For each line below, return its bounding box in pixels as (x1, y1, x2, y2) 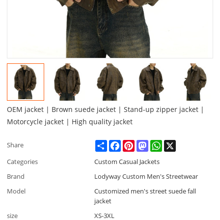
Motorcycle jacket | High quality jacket (7, 116, 133, 126)
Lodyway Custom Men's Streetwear (94, 171, 198, 181)
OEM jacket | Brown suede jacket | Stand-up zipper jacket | (7, 104, 205, 114)
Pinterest (135, 139, 162, 148)
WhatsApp (162, 139, 193, 148)
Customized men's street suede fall (94, 186, 196, 195)
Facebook (121, 139, 150, 148)
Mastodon (148, 139, 179, 148)
